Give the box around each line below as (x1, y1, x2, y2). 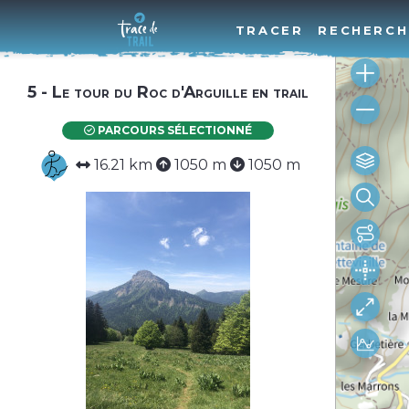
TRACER (235, 22, 304, 37)
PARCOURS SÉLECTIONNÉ (94, 123, 252, 137)
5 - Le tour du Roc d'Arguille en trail (26, 82, 309, 101)
